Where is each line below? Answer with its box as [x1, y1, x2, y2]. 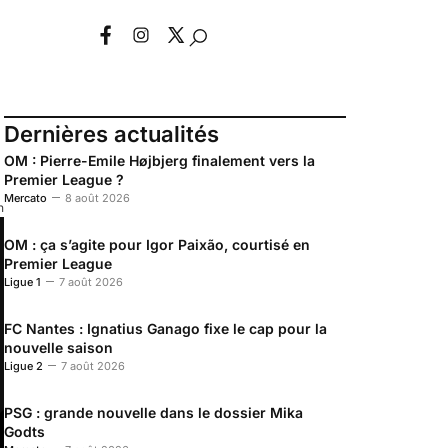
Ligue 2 [4, 358, 43, 373]
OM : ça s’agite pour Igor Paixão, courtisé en [4, 235, 310, 253]
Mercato [4, 190, 47, 205]
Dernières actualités [4, 120, 219, 147]
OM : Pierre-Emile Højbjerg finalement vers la [4, 151, 315, 169]
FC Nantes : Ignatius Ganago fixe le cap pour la [4, 319, 327, 337]
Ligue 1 [4, 274, 41, 289]
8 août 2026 [65, 190, 130, 205]
